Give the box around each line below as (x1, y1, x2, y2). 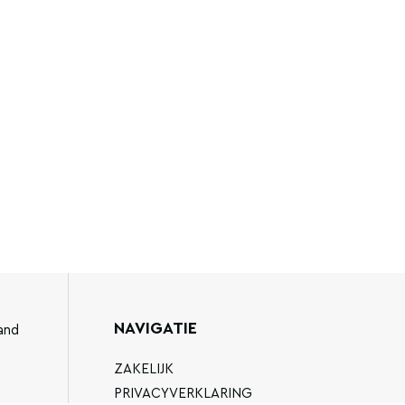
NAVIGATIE (114, 320, 197, 336)
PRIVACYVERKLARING (114, 387, 252, 400)
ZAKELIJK (114, 363, 174, 376)
